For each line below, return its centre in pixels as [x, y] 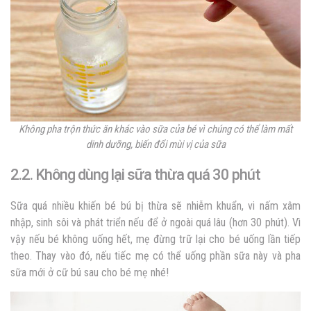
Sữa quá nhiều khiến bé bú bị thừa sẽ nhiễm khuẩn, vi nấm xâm [155, 206]
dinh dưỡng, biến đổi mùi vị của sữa [155, 145]
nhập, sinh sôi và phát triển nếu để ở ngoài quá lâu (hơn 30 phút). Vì [155, 223]
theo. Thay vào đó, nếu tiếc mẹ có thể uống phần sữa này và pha [155, 256]
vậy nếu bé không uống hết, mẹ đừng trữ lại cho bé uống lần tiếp [155, 239]
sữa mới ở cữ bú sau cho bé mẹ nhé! [90, 273]
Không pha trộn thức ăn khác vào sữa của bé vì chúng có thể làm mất [155, 129]
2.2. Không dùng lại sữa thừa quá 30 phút [135, 175]
